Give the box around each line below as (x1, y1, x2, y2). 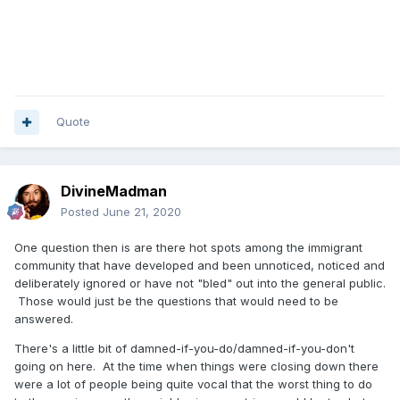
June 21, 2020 (103, 204, 181, 219)
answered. (14, 312, 73, 326)
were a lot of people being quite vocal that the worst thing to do (14, 377, 372, 391)
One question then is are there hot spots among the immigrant (14, 240, 362, 254)
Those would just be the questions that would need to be (14, 294, 338, 308)
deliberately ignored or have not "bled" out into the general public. (14, 276, 386, 290)
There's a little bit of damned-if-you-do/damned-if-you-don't (14, 341, 354, 355)
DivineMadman (61, 182, 167, 200)
